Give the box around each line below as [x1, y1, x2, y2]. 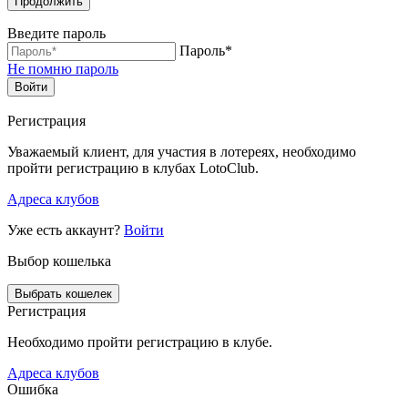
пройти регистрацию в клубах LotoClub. [7, 160, 259, 177]
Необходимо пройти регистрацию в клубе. [7, 334, 272, 351]
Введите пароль [7, 25, 106, 42]
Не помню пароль [7, 61, 118, 77]
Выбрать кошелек [15, 287, 112, 301]
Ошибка [7, 382, 58, 398]
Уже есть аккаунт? [7, 222, 124, 239]
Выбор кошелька [7, 253, 111, 270]
